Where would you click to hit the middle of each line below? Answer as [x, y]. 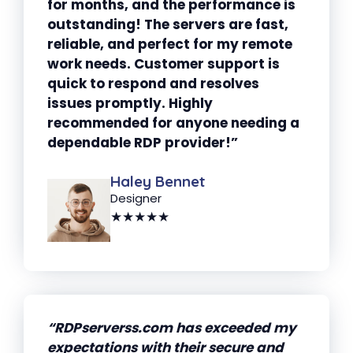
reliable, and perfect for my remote [170, 44]
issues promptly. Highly [130, 103]
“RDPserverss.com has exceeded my [172, 327]
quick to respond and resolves [153, 83]
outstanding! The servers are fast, [168, 24]
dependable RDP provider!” [143, 142]
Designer [136, 199]
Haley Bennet [158, 182]
